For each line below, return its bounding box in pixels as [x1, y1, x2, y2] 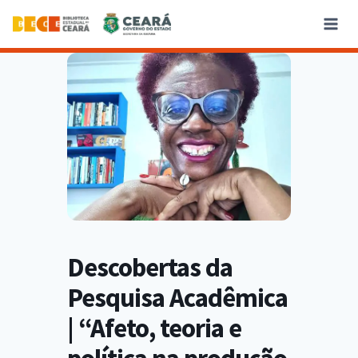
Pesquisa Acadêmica [67, 281, 288, 314]
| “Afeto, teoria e [67, 312, 241, 344]
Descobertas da [67, 251, 233, 284]
